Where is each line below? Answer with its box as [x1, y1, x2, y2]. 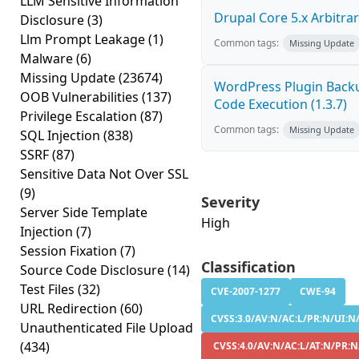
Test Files [20, 280, 78, 298]
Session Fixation [20, 242, 120, 260]
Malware [20, 50, 76, 67]
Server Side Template [20, 204, 147, 221]
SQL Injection [20, 127, 103, 144]
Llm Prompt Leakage [20, 30, 148, 48]
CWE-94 [300, 284, 336, 298]
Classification [201, 257, 296, 276]
